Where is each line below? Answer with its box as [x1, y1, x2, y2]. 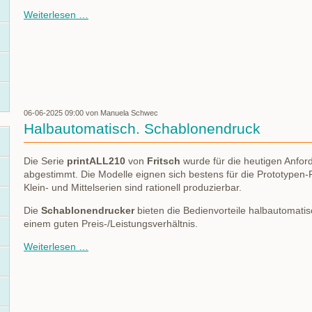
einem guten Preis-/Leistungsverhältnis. [24, 218, 198, 230]
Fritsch [144, 155, 180, 167]
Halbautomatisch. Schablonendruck [24, 120, 260, 136]
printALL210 [67, 155, 128, 167]
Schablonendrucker [41, 205, 134, 217]
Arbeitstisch [88, 47, 139, 59]
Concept [88, 21, 125, 33]
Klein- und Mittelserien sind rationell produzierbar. [24, 182, 242, 194]
